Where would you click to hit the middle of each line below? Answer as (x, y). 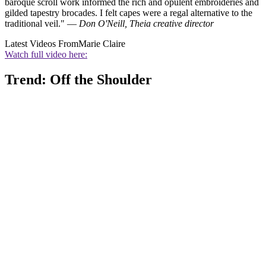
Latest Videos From (42, 44)
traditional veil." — (42, 24)
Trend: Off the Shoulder (78, 80)
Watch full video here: (46, 55)
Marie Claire (102, 44)
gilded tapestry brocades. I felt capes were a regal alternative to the (129, 13)
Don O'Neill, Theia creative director (146, 24)
